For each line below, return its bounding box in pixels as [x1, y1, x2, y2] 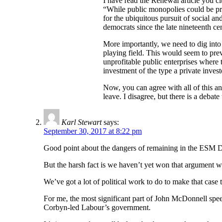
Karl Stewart [61, 118, 102, 127]
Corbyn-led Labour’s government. [44, 203, 151, 212]
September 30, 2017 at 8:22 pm [44, 127, 142, 136]
